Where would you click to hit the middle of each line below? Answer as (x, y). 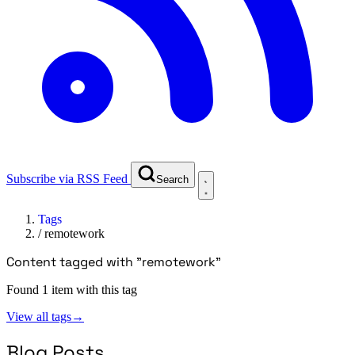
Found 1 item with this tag (72, 289)
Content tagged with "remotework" (114, 261)
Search (172, 179)
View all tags (39, 316)
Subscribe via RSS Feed (67, 178)
